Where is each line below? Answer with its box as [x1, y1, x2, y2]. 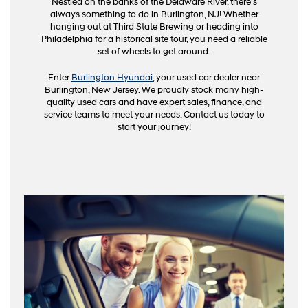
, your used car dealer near [153, 72, 260, 84]
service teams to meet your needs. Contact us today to [43, 109, 265, 121]
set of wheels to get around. [98, 46, 210, 58]
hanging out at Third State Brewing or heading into [49, 21, 258, 33]
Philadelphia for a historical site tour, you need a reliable [41, 34, 267, 45]
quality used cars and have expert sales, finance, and [46, 97, 262, 109]
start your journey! [117, 122, 191, 133]
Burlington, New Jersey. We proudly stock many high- [45, 85, 263, 96]
